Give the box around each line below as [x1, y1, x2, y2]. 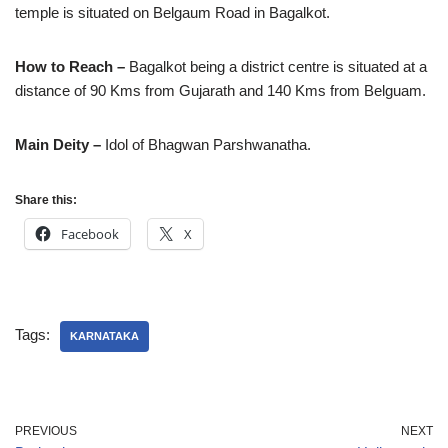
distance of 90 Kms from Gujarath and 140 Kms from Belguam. [15, 82, 426, 99]
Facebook [61, 225, 119, 243]
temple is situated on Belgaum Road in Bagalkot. [15, 4, 330, 21]
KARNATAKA [70, 330, 139, 342]
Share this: [15, 193, 77, 207]
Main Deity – [15, 136, 101, 153]
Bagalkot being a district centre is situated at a [125, 58, 427, 75]
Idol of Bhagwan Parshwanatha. [101, 136, 311, 153]
